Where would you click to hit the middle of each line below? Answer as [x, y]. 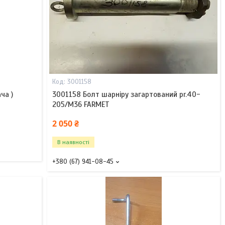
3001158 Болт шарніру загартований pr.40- [126, 95]
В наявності [73, 142]
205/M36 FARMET [81, 105]
